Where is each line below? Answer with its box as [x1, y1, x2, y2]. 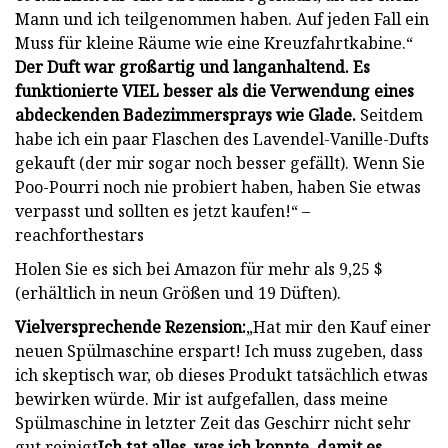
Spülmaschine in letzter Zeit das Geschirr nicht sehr [15, 411, 411, 434]
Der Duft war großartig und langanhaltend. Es [15, 55, 370, 78]
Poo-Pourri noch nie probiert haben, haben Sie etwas [15, 175, 421, 198]
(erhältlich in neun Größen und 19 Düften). [15, 281, 341, 304]
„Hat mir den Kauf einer [246, 315, 431, 338]
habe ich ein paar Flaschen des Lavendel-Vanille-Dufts [15, 127, 429, 150]
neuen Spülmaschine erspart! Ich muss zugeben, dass [15, 339, 423, 362]
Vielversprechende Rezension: [15, 315, 246, 338]
